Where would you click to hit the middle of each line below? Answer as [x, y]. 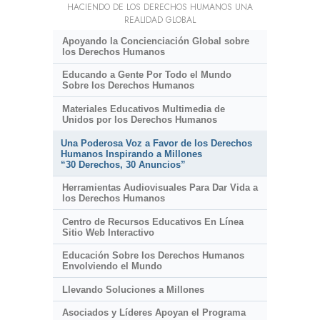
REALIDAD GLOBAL [160, 20]
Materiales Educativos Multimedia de [143, 109]
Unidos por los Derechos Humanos [139, 119]
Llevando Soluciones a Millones [133, 289]
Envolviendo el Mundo [112, 266]
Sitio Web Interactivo [108, 232]
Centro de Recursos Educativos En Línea [152, 221]
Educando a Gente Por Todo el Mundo [146, 75]
